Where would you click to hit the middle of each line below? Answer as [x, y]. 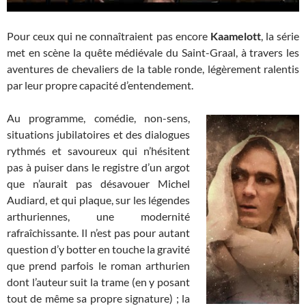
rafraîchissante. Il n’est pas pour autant [98, 232]
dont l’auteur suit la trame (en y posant [98, 281]
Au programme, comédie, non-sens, [98, 117]
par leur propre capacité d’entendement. [100, 85]
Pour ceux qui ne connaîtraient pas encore [109, 36]
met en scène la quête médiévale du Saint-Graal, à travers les [153, 52]
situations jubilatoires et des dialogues [98, 134]
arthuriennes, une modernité [98, 216]
